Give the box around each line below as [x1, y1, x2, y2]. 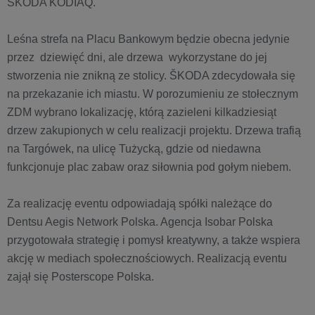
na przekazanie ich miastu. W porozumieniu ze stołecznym [7, 88, 298, 101]
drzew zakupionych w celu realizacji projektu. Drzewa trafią [7, 124, 301, 137]
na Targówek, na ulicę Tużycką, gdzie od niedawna [7, 143, 261, 155]
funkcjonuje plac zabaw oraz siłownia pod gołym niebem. [7, 161, 291, 174]
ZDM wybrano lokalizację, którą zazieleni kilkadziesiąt [7, 106, 276, 119]
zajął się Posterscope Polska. [7, 271, 157, 283]
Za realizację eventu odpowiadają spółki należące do [7, 198, 272, 210]
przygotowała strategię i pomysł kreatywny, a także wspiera [7, 234, 300, 247]
